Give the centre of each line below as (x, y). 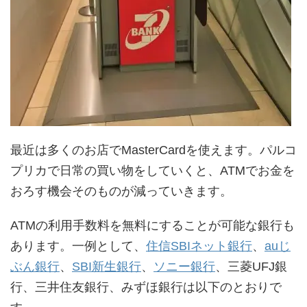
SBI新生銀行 (107, 267)
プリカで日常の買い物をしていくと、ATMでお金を (152, 171)
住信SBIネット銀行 (199, 246)
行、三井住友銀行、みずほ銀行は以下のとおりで (146, 287)
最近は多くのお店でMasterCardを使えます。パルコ (153, 150)
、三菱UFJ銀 (251, 267)
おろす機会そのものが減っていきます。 (121, 192)
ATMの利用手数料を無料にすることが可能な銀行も (152, 226)
